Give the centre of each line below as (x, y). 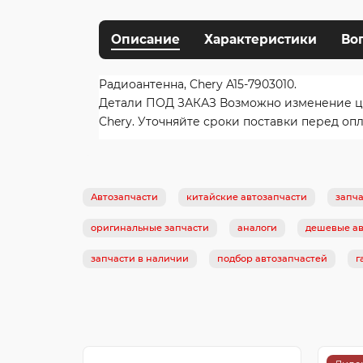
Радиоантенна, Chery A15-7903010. (198, 84)
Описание (145, 39)
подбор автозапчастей (272, 258)
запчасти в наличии (140, 258)
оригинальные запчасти (150, 227)
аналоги (257, 227)
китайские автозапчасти (247, 196)
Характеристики (261, 39)
